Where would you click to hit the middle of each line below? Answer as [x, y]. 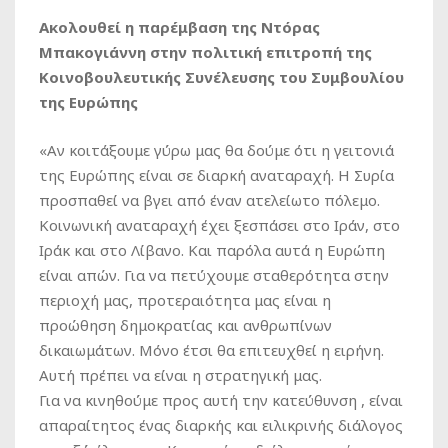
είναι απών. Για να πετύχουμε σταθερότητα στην [214, 274]
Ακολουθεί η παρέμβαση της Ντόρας [179, 26]
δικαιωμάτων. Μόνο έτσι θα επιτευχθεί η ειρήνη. [211, 349]
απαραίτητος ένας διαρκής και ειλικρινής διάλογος [221, 424]
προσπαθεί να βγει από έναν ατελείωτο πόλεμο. [209, 199]
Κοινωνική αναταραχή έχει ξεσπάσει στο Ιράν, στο [219, 224]
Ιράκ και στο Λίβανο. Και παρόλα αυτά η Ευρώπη [212, 249]
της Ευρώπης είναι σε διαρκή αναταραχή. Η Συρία [216, 174]
